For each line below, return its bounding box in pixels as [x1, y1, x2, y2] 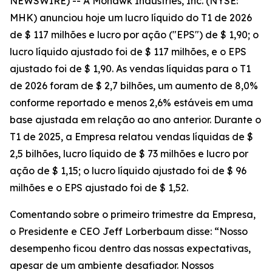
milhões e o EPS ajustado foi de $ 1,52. [10, 182, 188, 194]
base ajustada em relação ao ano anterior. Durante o [10, 114, 261, 126]
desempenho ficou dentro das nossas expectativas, [10, 242, 251, 254]
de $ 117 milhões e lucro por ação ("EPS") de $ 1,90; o [10, 29, 259, 41]
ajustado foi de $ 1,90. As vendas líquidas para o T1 [10, 63, 251, 75]
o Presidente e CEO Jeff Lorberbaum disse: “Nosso [10, 225, 248, 237]
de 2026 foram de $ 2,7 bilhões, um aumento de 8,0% [10, 80, 258, 92]
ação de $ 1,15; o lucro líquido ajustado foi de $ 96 [10, 165, 246, 177]
